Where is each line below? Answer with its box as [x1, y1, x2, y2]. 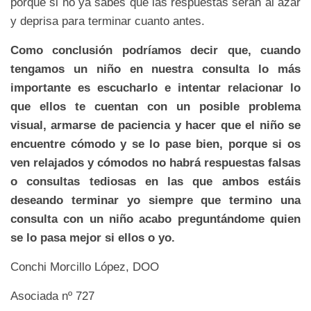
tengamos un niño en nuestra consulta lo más [10, 62, 301, 76]
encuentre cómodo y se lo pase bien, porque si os [10, 137, 301, 151]
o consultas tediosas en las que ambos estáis [10, 175, 301, 189]
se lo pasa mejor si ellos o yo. [10, 231, 175, 245]
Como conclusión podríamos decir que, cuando [10, 44, 301, 58]
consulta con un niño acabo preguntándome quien [10, 212, 301, 226]
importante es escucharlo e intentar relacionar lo [10, 81, 301, 95]
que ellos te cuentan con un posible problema [10, 100, 301, 114]
